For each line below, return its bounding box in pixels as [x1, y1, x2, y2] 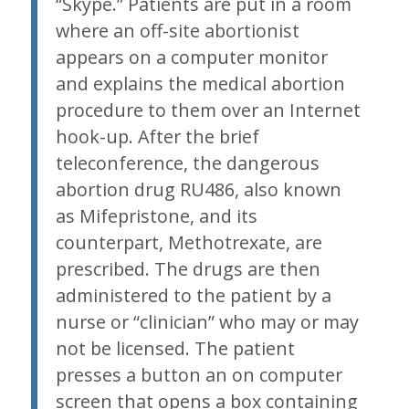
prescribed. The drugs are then [55, 257, 320, 282]
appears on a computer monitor [55, 45, 328, 70]
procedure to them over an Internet [55, 98, 361, 123]
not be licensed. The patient [55, 336, 295, 362]
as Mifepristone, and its [55, 204, 257, 229]
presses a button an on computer [55, 362, 342, 388]
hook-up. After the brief [55, 124, 259, 150]
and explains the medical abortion [55, 71, 345, 97]
